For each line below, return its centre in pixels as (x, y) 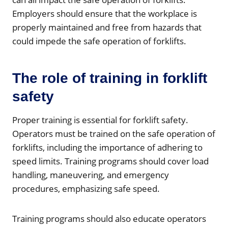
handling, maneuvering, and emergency (91, 175)
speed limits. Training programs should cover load (110, 161)
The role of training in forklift (110, 78)
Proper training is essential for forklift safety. (100, 120)
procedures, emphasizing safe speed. (86, 188)
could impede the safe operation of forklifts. (99, 41)
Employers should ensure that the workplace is (105, 13)
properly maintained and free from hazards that (107, 27)
